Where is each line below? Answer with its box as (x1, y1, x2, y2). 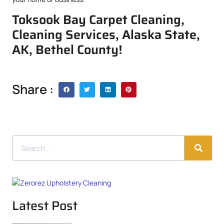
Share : (12, 80, 53, 98)
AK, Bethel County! (12, 39, 122, 59)
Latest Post (12, 195, 77, 216)
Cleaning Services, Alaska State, (12, 24, 200, 44)
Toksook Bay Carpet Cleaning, (12, 9, 184, 29)
